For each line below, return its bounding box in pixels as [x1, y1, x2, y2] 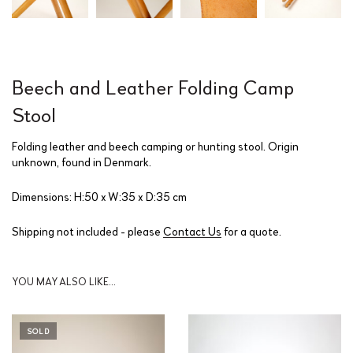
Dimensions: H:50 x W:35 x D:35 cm [12, 188, 187, 203]
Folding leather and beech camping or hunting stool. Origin [12, 138, 299, 153]
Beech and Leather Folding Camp [12, 74, 294, 98]
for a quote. [221, 223, 281, 238]
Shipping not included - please [12, 223, 163, 238]
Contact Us [163, 223, 221, 238]
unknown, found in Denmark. [12, 154, 151, 169]
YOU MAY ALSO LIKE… [12, 274, 116, 288]
